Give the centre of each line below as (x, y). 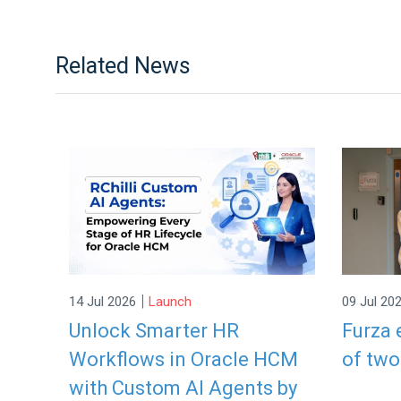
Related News (123, 65)
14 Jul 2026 (102, 302)
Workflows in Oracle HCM (183, 359)
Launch (170, 302)
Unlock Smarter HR (154, 330)
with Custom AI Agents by (183, 388)
